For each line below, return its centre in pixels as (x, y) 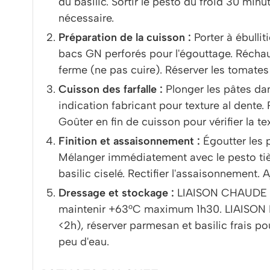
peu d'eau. (84, 242)
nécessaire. (86, 18)
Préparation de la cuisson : (125, 38)
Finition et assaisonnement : (129, 141)
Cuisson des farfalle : (111, 89)
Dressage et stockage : (116, 193)
